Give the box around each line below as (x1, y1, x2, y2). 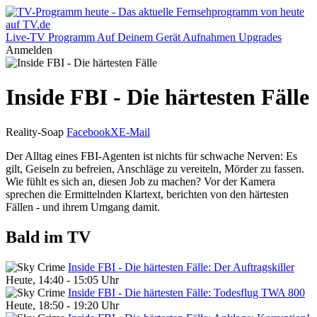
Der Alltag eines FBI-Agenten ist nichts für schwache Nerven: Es (6, 149, 297, 162)
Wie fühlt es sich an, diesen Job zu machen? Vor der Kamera (6, 175, 275, 188)
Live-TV (6, 31, 45, 43)
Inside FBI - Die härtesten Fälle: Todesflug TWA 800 (68, 286, 305, 299)
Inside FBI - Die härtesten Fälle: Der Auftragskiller (68, 260, 294, 273)
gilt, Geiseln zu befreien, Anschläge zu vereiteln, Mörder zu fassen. (6, 162, 304, 175)
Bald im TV (6, 227, 91, 246)
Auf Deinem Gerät (97, 31, 180, 43)
